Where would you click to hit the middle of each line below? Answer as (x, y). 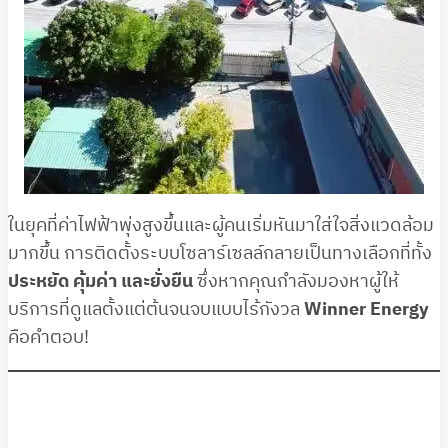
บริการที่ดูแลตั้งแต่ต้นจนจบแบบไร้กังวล (156, 309)
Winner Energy (366, 309)
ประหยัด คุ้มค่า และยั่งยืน (100, 281)
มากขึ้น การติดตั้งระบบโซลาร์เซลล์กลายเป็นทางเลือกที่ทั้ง (220, 253)
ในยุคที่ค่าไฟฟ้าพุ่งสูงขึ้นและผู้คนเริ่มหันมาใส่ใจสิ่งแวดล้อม (221, 225)
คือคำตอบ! (48, 337)
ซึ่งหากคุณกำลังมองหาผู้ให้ (296, 281)
